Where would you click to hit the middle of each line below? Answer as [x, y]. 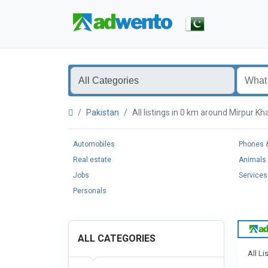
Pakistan [103, 112]
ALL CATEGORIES [117, 238]
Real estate [92, 160]
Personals [90, 191]
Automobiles [94, 144]
